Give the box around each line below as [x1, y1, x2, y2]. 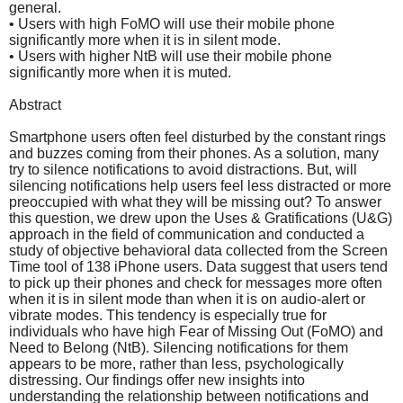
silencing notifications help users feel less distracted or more [9, 177, 391, 193]
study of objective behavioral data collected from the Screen [9, 242, 388, 258]
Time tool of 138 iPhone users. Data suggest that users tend [9, 258, 388, 274]
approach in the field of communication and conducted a [9, 226, 364, 242]
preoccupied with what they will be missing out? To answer [9, 193, 381, 210]
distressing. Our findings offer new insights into [9, 372, 305, 388]
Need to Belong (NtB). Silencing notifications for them [9, 339, 348, 355]
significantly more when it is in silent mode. [9, 31, 281, 48]
